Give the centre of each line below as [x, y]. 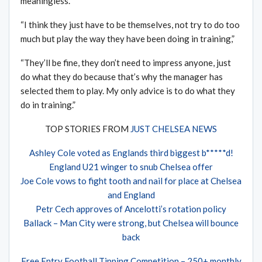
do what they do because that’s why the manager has [122, 77]
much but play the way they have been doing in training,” [127, 39]
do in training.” [48, 105]
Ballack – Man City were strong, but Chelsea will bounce [131, 223]
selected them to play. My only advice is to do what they [128, 91]
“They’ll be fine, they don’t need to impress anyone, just [126, 63]
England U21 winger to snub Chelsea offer [131, 167]
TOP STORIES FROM [88, 129]
